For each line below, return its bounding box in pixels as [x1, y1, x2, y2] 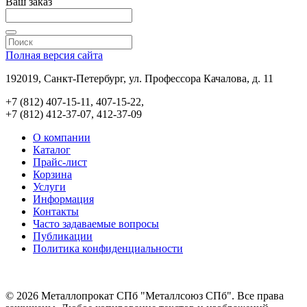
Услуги [33, 180, 66, 193]
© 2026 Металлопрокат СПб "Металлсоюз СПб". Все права [5, 289, 284, 302]
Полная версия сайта [5, 49, 103, 61]
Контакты [33, 205, 79, 217]
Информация [33, 193, 94, 205]
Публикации [33, 230, 93, 242]
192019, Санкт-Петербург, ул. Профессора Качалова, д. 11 [5, 72, 273, 84]
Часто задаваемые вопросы [33, 217, 159, 230]
